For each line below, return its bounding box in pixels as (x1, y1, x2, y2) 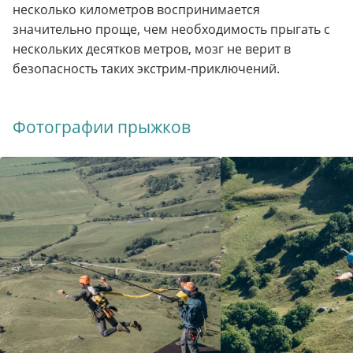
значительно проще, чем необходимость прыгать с (13, 20, 330, 39)
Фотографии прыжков (13, 116, 191, 139)
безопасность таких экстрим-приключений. (13, 60, 280, 78)
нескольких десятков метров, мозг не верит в (13, 40, 291, 58)
